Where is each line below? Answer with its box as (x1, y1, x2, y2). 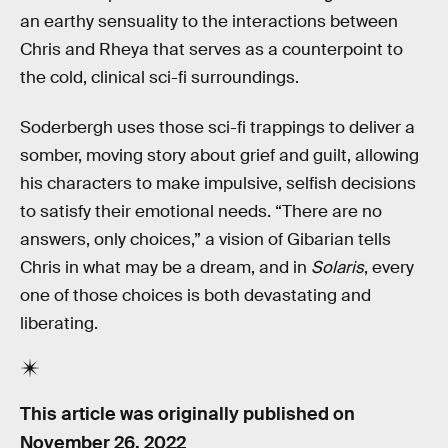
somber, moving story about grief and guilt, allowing (20, 145, 419, 167)
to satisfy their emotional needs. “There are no (20, 201, 382, 223)
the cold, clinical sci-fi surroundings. (20, 67, 299, 89)
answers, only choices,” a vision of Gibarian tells (20, 229, 391, 251)
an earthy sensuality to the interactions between (20, 11, 398, 33)
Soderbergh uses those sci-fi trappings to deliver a (20, 117, 415, 139)
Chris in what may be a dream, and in (20, 257, 311, 279)
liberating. (20, 313, 98, 335)
